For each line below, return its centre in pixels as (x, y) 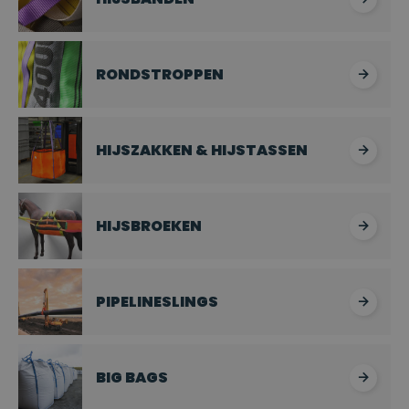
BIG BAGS (132, 377)
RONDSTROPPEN (160, 74)
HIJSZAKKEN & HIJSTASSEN (202, 150)
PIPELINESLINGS (157, 301)
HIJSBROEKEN (149, 225)
